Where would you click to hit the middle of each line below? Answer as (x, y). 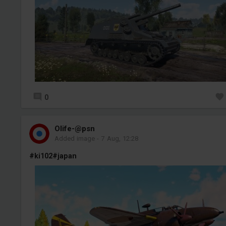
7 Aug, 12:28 (120, 138)
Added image (74, 138)
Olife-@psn (74, 128)
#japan (64, 156)
